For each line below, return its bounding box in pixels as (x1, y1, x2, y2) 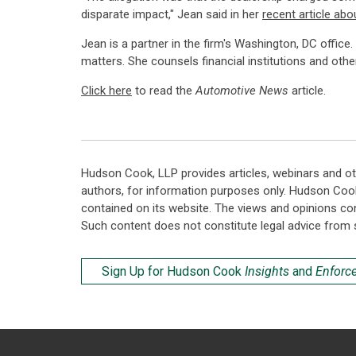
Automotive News (195, 83, 288, 98)
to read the (132, 83, 195, 98)
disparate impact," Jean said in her (81, 7, 262, 21)
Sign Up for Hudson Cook (102, 264, 245, 279)
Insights (245, 264, 289, 279)
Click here (81, 83, 132, 98)
